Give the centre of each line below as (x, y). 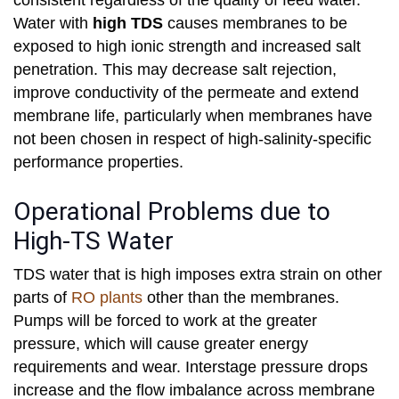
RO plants (107, 298)
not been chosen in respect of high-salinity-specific (192, 139)
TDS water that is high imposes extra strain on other (198, 275)
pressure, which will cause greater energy (161, 344)
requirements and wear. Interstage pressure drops (191, 367)
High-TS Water (94, 241)
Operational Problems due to (172, 212)
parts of (42, 298)
